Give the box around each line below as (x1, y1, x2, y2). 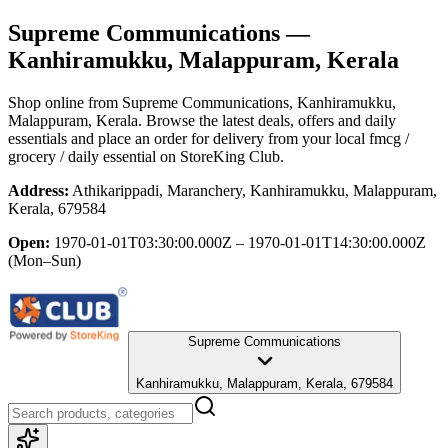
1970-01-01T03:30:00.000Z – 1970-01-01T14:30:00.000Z (54, 233, 426, 251)
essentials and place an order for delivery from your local (8, 129, 365, 147)
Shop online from (8, 93, 122, 111)
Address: (8, 181, 69, 199)
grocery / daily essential (8, 147, 156, 165)
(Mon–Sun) (8, 251, 81, 269)
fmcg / (369, 129, 409, 147)
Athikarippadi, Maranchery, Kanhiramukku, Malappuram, (72, 181, 437, 199)
